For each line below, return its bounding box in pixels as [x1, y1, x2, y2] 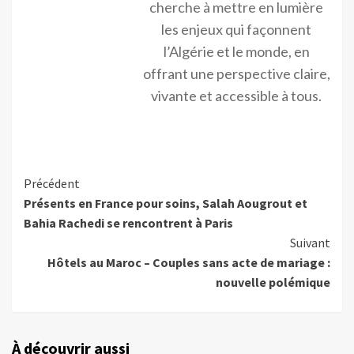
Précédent [24, 175, 80, 192]
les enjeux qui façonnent [161, 21, 311, 39]
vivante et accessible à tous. [151, 87, 322, 105]
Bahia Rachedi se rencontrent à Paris [24, 215, 233, 232]
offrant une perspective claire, [142, 65, 330, 83]
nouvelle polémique [216, 274, 330, 291]
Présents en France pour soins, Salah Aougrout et [24, 195, 307, 212]
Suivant [290, 235, 330, 251]
